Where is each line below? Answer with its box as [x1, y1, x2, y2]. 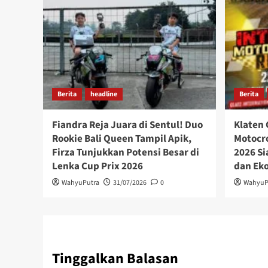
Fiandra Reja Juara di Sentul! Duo [52, 118, 203, 133]
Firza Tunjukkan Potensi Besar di [52, 145, 199, 160]
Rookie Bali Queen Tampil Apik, [52, 132, 191, 147]
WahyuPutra [62, 178, 99, 188]
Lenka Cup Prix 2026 [52, 159, 143, 174]
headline [90, 89, 117, 100]
